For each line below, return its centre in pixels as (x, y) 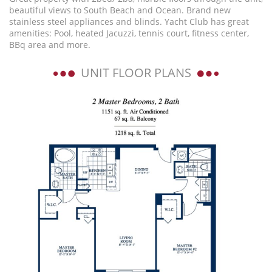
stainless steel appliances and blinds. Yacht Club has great (129, 21)
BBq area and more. (50, 44)
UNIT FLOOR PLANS (136, 72)
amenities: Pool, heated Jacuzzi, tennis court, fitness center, (129, 33)
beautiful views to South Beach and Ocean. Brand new (120, 10)
